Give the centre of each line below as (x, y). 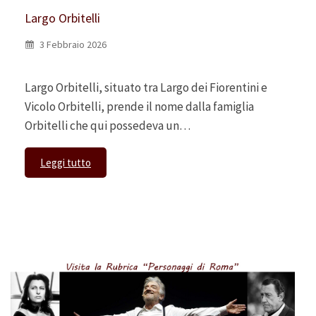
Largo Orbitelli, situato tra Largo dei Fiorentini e (146, 88)
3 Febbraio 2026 (72, 44)
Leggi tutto (65, 163)
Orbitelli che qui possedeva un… (108, 126)
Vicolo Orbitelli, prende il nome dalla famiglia (139, 107)
